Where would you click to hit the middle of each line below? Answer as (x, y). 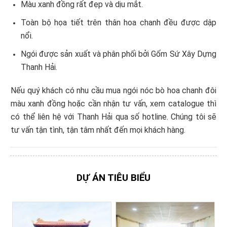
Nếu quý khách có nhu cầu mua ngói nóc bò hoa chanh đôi (113, 91)
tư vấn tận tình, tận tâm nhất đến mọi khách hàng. (98, 130)
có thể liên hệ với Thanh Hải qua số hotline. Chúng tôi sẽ (113, 117)
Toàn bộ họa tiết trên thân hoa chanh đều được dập (119, 23)
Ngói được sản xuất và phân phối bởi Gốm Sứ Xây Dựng (119, 54)
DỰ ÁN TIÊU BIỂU (113, 178)
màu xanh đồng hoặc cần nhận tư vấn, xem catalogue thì (113, 104)
